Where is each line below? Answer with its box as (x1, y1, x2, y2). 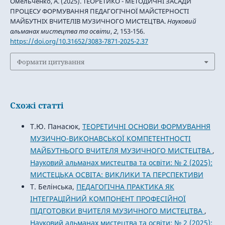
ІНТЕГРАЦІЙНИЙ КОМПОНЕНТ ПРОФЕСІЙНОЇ (30, 193, 186, 203)
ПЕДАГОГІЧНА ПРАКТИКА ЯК (76, 181, 174, 191)
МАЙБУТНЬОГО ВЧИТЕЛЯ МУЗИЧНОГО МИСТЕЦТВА (30, 145, 212, 155)
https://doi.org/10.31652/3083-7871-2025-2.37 (10, 37, 148, 46)
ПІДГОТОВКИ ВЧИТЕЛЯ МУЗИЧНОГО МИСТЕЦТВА (30, 205, 204, 215)
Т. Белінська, (30, 181, 76, 191)
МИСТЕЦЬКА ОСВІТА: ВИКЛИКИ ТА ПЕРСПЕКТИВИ (30, 169, 203, 179)
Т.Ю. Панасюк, (30, 121, 82, 131)
